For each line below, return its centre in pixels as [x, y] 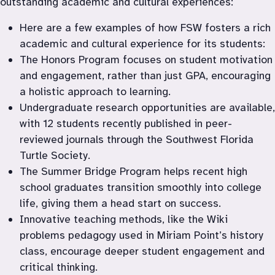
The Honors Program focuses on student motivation [146, 59]
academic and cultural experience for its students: [142, 43]
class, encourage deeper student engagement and [142, 251]
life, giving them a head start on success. [120, 203]
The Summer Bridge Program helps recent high [134, 171]
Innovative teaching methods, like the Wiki [124, 219]
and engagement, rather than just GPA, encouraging [145, 75]
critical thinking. [59, 267]
